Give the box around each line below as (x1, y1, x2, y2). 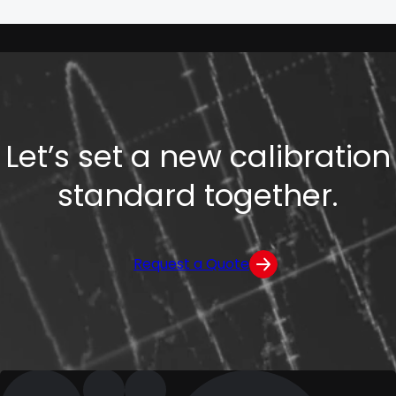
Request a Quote (133, 254, 250, 274)
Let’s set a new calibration (5, 135, 391, 178)
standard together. (57, 174, 339, 217)
